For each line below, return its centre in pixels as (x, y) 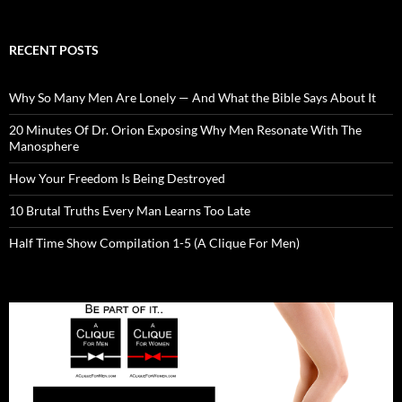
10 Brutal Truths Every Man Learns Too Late (130, 210)
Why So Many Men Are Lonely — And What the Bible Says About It (192, 97)
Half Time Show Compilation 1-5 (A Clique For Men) (154, 242)
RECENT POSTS (54, 49)
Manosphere (44, 145)
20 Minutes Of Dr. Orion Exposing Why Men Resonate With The (185, 129)
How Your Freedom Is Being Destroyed (117, 178)
